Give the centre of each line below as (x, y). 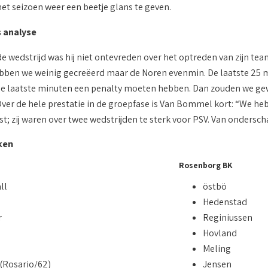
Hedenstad (225, 202)
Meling (217, 249)
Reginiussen (227, 218)
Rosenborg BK (205, 165)
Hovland (220, 233)
